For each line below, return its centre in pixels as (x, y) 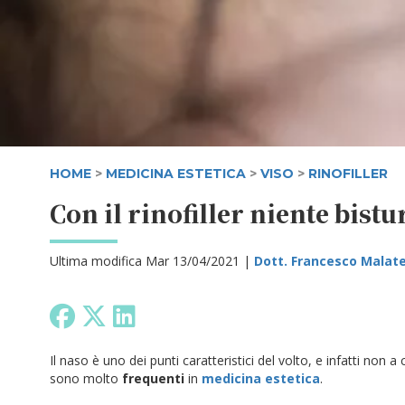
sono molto (86, 378)
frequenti (153, 378)
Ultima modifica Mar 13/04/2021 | (152, 261)
